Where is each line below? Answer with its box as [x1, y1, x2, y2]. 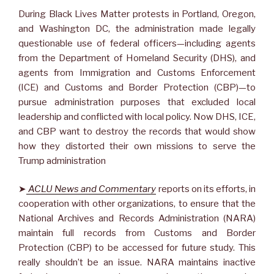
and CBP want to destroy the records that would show [18, 125, 256, 137]
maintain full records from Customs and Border [18, 228, 256, 239]
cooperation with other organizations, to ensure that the [18, 198, 256, 210]
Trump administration [18, 155, 106, 166]
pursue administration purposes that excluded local [18, 96, 256, 108]
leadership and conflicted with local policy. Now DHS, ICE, [18, 111, 256, 122]
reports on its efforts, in [156, 183, 256, 195]
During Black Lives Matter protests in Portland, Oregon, [18, 8, 256, 20]
